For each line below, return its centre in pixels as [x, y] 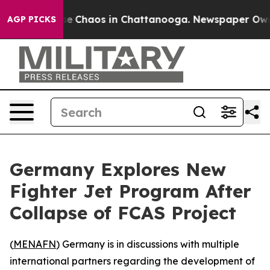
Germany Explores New [118, 169]
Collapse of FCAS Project [123, 213]
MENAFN [35, 244]
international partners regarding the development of [132, 261]
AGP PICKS [32, 19]
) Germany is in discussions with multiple [148, 244]
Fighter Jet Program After [130, 191]
